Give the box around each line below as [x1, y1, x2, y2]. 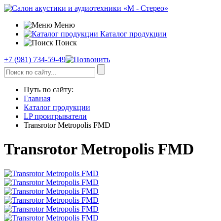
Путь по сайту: [24, 85, 74, 94]
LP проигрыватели [24, 112, 87, 120]
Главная [24, 94, 50, 103]
